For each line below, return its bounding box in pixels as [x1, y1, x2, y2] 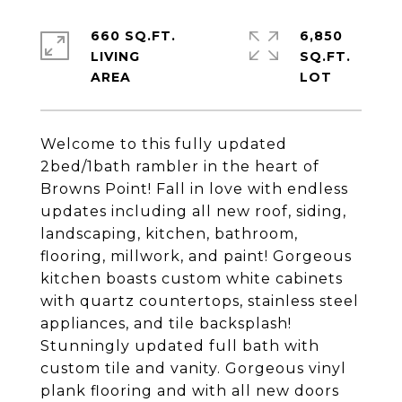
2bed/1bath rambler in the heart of [40, 158, 319, 175]
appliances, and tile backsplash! [40, 315, 292, 332]
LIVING [91, 48, 140, 65]
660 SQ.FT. [91, 28, 176, 44]
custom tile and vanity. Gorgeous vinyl [40, 360, 346, 377]
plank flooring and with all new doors [40, 382, 339, 399]
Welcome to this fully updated [40, 135, 287, 153]
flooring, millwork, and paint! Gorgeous [40, 248, 352, 265]
